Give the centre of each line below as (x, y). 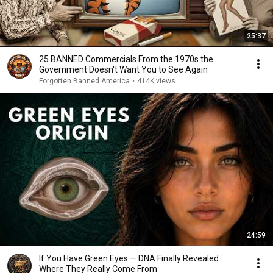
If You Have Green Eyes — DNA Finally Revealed (129, 258)
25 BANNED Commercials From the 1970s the (126, 59)
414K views (156, 81)
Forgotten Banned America (84, 81)
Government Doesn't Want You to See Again (123, 69)
